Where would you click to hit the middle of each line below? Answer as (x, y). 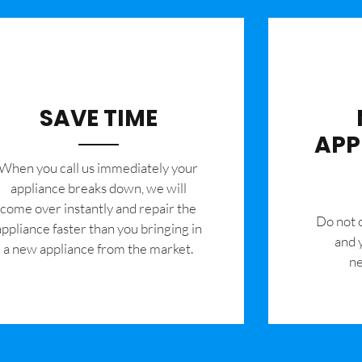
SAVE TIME (98, 119)
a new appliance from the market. (99, 249)
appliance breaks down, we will (98, 188)
